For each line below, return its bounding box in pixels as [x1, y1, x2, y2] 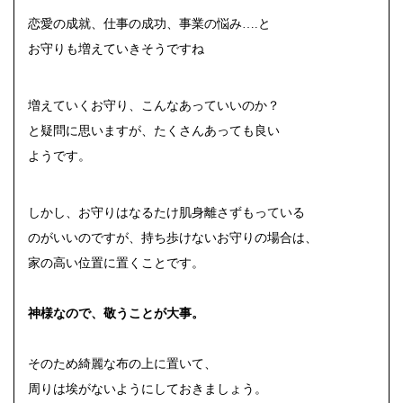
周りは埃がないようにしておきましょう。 [28, 381, 267, 396]
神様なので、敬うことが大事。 [28, 306, 204, 320]
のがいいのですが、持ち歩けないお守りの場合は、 [28, 230, 318, 245]
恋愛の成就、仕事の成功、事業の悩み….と [28, 16, 271, 31]
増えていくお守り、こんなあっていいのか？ [28, 98, 280, 112]
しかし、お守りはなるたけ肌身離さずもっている [28, 205, 305, 219]
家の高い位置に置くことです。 [28, 255, 204, 270]
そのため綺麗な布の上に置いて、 [28, 356, 217, 371]
